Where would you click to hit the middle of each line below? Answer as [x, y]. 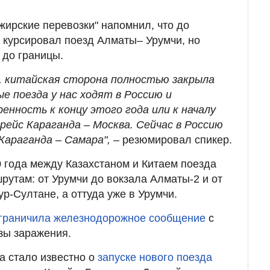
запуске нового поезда [155, 257]
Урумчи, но [171, 40]
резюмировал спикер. [177, 140]
